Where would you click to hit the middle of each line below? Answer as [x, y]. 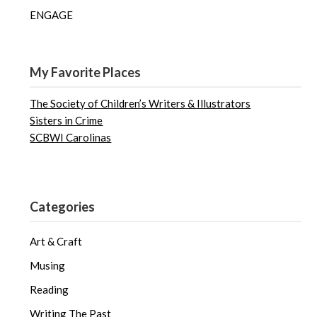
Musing [48, 266]
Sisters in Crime [67, 120]
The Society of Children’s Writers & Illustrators [140, 103]
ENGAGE [52, 15]
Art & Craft [56, 242]
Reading [50, 290]
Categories [63, 207]
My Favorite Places [86, 72]
